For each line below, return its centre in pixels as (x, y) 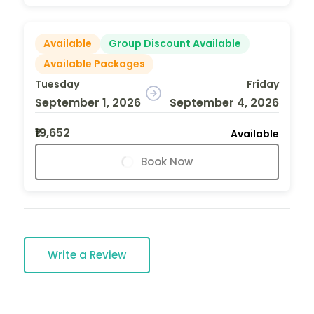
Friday (262, 84)
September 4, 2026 (224, 102)
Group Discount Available (175, 43)
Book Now (167, 161)
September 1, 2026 (88, 102)
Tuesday (57, 84)
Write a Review (87, 254)
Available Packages (94, 63)
